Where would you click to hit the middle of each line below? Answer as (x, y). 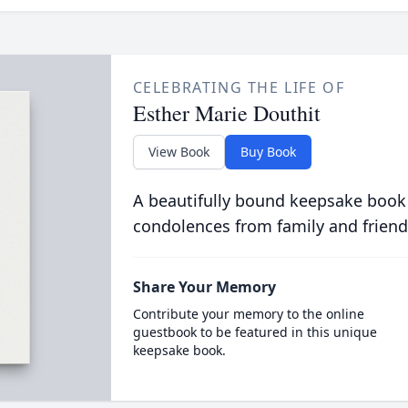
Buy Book (268, 152)
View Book (178, 152)
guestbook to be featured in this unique (255, 332)
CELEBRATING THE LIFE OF (239, 87)
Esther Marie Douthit (226, 113)
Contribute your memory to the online (248, 314)
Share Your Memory (204, 287)
